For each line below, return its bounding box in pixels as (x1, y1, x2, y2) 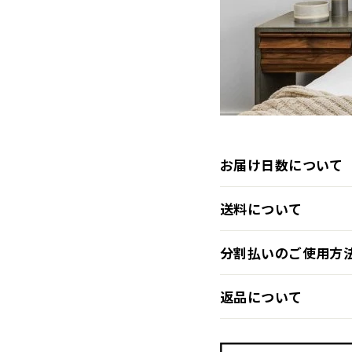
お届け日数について (220, 155, 343, 174)
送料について (220, 199, 302, 218)
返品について (220, 287, 302, 306)
